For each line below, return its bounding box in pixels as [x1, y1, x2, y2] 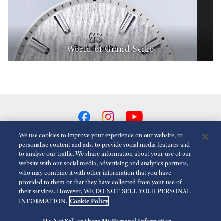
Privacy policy [113, 184, 152, 191]
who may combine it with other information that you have [19, 169, 172, 177]
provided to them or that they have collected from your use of [19, 178, 182, 186]
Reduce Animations [106, 158, 159, 166]
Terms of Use [70, 184, 106, 191]
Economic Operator [84, 199, 137, 206]
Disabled [189, 158, 213, 166]
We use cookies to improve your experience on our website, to [19, 131, 183, 139]
